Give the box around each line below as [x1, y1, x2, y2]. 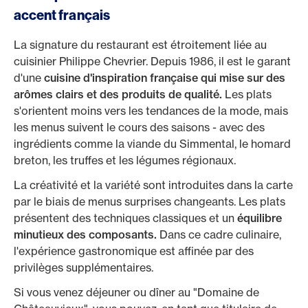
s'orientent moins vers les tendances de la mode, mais [14, 104, 288, 118]
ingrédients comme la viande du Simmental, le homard [14, 137, 291, 151]
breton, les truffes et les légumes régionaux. [14, 153, 236, 167]
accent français [14, 7, 110, 23]
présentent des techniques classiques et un [14, 211, 237, 225]
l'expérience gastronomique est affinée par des [14, 244, 254, 258]
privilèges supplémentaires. [14, 261, 153, 274]
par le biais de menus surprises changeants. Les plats [14, 195, 285, 208]
